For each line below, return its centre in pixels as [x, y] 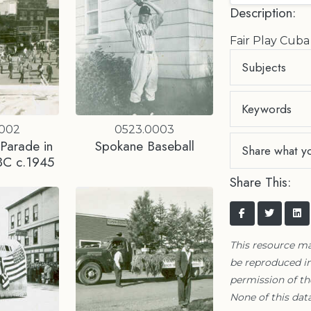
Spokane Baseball [144, 146]
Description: [263, 12]
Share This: [260, 182]
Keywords [267, 109]
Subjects [264, 67]
